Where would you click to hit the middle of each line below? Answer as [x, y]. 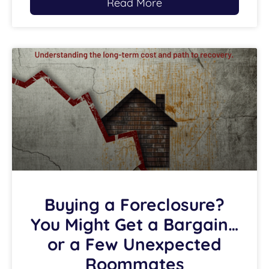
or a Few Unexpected [134, 244]
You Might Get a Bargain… [134, 225]
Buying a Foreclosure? [134, 205]
